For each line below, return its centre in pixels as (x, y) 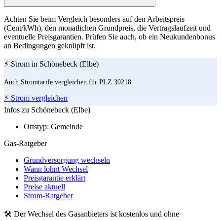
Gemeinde (66, 127)
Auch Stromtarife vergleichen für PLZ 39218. (69, 82)
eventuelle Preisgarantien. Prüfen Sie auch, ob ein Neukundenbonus (110, 37)
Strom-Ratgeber (48, 196)
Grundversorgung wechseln (67, 160)
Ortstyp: (36, 127)
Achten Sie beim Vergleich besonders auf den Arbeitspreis (94, 19)
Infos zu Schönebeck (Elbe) (47, 110)
